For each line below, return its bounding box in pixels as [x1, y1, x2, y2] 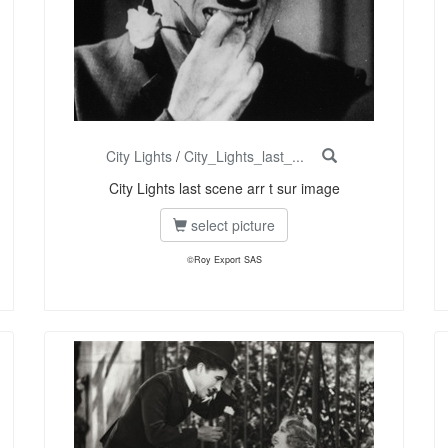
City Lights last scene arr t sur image [108, 178, 340, 199]
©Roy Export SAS [186, 253, 262, 267]
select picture [187, 215, 275, 236]
